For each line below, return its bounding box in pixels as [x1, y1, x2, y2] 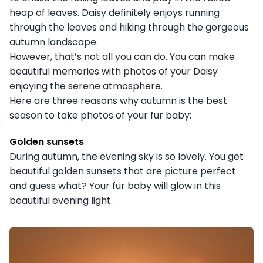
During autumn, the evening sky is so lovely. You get [9, 150, 244, 164]
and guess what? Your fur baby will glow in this [9, 179, 221, 193]
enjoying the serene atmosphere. [9, 79, 163, 93]
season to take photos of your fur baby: [9, 109, 191, 123]
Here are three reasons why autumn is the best [9, 94, 227, 108]
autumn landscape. [9, 35, 98, 49]
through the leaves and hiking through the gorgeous [9, 21, 249, 35]
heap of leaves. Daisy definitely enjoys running [9, 6, 220, 20]
